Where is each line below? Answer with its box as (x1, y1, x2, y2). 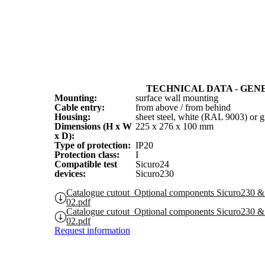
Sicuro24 (135, 159, 169, 169)
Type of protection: (54, 140, 131, 150)
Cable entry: (54, 102, 105, 112)
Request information (54, 225, 130, 235)
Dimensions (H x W (54, 121, 132, 131)
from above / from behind (135, 102, 231, 112)
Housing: (54, 112, 91, 122)
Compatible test (54, 159, 117, 169)
